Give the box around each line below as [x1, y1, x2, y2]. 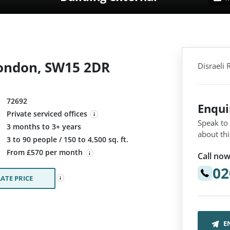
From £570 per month [7, 147, 85, 158]
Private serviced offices [7, 109, 87, 119]
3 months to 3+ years [7, 122, 81, 132]
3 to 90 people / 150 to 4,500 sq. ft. [7, 135, 128, 145]
